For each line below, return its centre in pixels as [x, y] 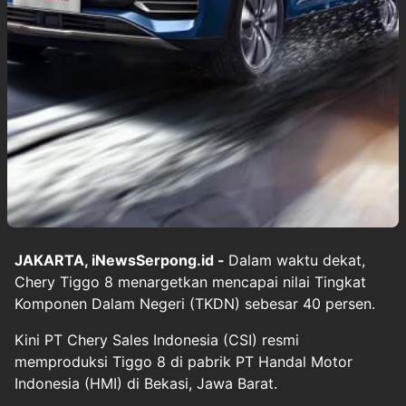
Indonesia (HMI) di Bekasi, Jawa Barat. [146, 383]
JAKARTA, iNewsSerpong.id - [121, 260]
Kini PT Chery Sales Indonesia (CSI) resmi [157, 339]
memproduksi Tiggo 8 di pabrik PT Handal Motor [184, 361]
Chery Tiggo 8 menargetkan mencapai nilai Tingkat [190, 281]
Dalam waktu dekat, [297, 260]
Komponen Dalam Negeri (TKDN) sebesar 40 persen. [195, 303]
